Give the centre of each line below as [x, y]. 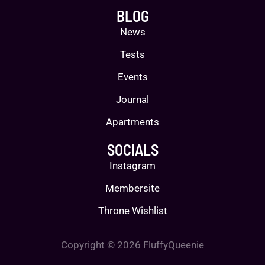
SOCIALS [132, 150]
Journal [132, 100]
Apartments [132, 122]
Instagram [132, 166]
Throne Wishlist [132, 211]
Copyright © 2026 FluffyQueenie [132, 245]
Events [132, 77]
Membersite [132, 188]
